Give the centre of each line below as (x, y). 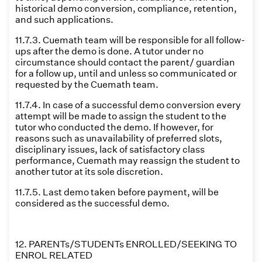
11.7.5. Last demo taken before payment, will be (117, 192)
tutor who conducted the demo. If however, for (114, 127)
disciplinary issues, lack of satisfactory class (110, 149)
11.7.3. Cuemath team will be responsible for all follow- (130, 40)
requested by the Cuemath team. (87, 85)
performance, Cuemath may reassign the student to (127, 161)
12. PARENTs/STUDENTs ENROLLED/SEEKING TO (126, 244)
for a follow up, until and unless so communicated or (126, 73)
